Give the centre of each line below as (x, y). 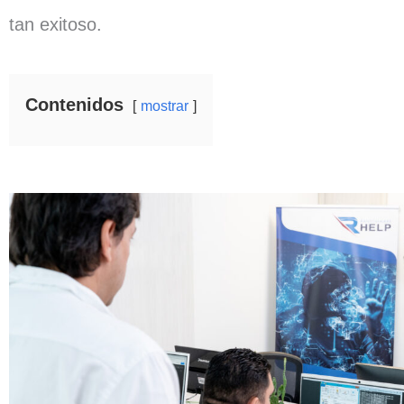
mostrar (165, 106)
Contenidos (74, 105)
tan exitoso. (55, 24)
